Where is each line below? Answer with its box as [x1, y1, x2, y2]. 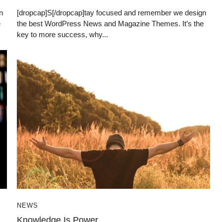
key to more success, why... [17, 30, 108, 39]
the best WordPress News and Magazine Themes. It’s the [17, 19, 204, 28]
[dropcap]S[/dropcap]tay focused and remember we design [17, 8, 206, 17]
